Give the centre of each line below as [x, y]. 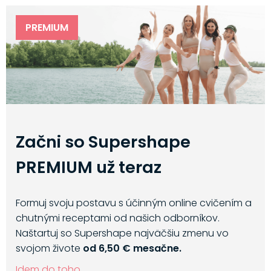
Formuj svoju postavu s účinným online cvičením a [133, 203]
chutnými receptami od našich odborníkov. [117, 218]
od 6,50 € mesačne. [132, 249]
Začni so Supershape [103, 142]
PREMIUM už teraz [88, 168]
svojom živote [49, 249]
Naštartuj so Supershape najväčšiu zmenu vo [122, 233]
